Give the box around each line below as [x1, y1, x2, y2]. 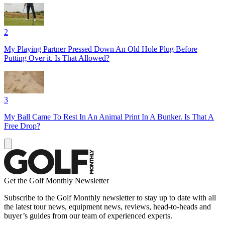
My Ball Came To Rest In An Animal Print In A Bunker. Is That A [4, 112, 214, 121]
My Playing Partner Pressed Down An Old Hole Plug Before [4, 44, 197, 53]
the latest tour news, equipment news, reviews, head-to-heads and [4, 202, 211, 211]
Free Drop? [4, 121, 40, 130]
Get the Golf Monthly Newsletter [4, 176, 109, 185]
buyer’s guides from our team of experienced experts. [4, 211, 172, 220]
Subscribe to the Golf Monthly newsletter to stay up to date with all [4, 193, 216, 202]
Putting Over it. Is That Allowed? [4, 53, 109, 62]
